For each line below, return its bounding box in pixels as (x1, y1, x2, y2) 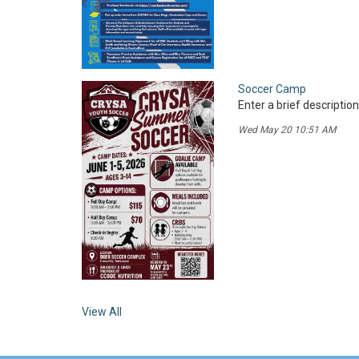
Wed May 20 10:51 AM (238, 124, 336, 136)
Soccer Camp (238, 83, 306, 96)
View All (82, 305, 122, 319)
